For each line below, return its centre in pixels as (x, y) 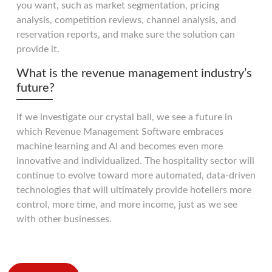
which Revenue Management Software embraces (120, 131)
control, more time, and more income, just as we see (127, 204)
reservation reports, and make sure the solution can (126, 34)
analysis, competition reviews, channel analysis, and (126, 20)
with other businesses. (64, 219)
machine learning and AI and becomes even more (120, 146)
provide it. (38, 49)
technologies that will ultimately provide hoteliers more (134, 190)
